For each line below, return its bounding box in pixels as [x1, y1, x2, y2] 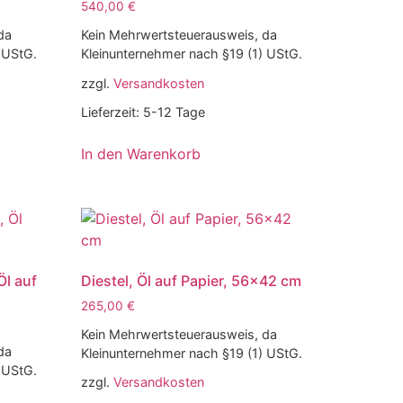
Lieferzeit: [81, 103, 144, 120]
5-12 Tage [143, 103, 206, 120]
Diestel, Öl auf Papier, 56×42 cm [81, 271, 302, 290]
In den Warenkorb [81, 144, 201, 163]
